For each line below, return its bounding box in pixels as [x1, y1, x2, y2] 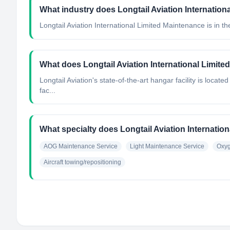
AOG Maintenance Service [44, 143, 118, 150]
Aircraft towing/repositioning [44, 159, 121, 166]
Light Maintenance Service [130, 143, 204, 150]
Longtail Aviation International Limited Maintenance [40, 21, 205, 29]
